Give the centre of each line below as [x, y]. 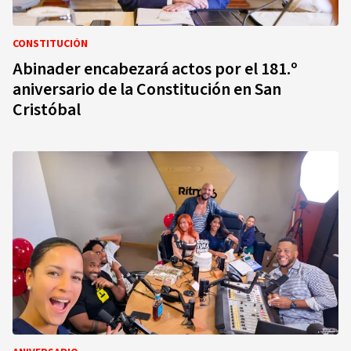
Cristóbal [47, 110]
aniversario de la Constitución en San [147, 89]
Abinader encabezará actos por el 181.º [155, 69]
